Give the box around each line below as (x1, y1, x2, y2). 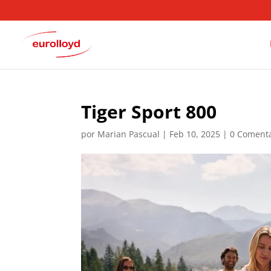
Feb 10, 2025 (169, 128, 221, 140)
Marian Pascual (97, 128, 160, 140)
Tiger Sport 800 (81, 99, 217, 124)
